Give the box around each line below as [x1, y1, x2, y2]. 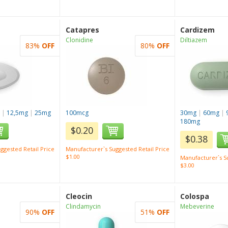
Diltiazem [180, 36, 207, 44]
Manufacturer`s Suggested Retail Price [65, 145, 169, 153]
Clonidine [65, 36, 93, 44]
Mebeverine [180, 202, 214, 211]
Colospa [180, 191, 209, 201]
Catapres [65, 25, 99, 35]
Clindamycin [65, 202, 101, 211]
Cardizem [180, 25, 215, 35]
